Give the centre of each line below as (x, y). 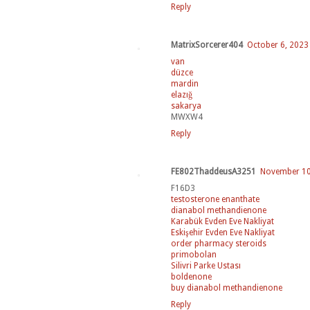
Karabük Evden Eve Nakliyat (222, 222)
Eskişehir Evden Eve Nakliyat (223, 233)
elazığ (182, 95)
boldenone (191, 277)
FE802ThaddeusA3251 (213, 172)
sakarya (186, 106)
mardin (185, 84)
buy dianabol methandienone (227, 288)
